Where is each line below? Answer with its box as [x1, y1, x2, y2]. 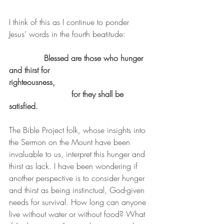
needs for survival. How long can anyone [9, 196, 148, 208]
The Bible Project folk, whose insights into [9, 124, 148, 136]
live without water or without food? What [9, 208, 147, 220]
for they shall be [9, 88, 69, 100]
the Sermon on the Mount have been [9, 136, 132, 148]
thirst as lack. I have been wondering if [9, 160, 140, 172]
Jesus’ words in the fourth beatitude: [9, 28, 125, 40]
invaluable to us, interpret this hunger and [9, 148, 147, 160]
